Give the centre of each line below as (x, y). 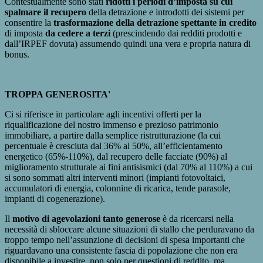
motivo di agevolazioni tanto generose (86, 218)
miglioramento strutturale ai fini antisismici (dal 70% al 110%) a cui (129, 167)
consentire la (29, 22)
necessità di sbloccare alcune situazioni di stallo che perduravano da (129, 229)
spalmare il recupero (45, 12)
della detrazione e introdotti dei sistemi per (165, 12)
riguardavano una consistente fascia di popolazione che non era (121, 250)
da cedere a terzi (78, 33)
